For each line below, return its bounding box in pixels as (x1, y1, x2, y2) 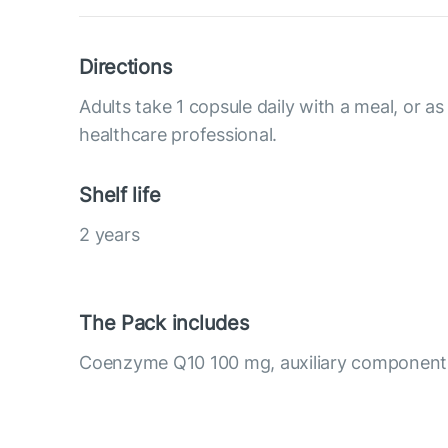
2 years (79, 223, 140, 245)
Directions (79, 54, 172, 79)
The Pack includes (79, 310, 249, 335)
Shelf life (79, 182, 161, 207)
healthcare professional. (79, 123, 278, 145)
